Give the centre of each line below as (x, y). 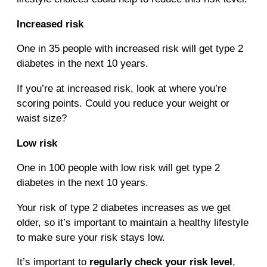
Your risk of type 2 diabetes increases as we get (124, 207)
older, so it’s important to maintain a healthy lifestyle (133, 222)
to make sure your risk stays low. (91, 237)
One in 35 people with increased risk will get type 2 (130, 49)
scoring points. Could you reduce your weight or (123, 103)
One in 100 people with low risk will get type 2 (118, 168)
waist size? (42, 118)
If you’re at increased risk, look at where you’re (122, 88)
